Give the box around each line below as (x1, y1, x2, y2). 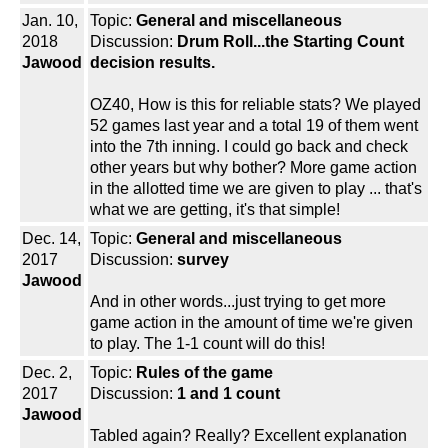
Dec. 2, (22, 364, 72, 382)
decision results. (90, 54, 215, 72)
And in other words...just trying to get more (90, 293, 386, 311)
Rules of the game (136, 364, 273, 382)
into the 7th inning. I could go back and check (90, 138, 408, 156)
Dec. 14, (22, 230, 81, 248)
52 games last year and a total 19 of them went (90, 117, 418, 135)
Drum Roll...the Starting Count (177, 33, 404, 51)
